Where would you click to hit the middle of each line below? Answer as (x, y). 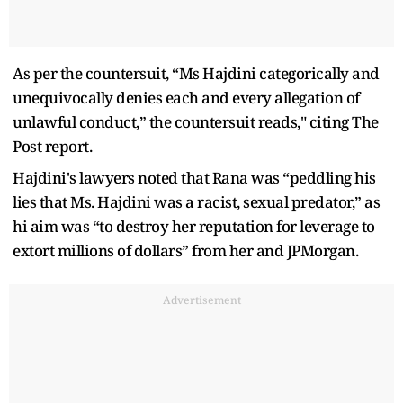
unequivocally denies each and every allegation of (186, 97)
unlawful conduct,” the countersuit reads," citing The (196, 121)
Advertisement (201, 300)
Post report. (54, 146)
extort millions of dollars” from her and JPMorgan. (185, 250)
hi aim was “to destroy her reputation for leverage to (194, 226)
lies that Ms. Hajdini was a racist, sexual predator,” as (196, 201)
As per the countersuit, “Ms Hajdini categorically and (196, 73)
